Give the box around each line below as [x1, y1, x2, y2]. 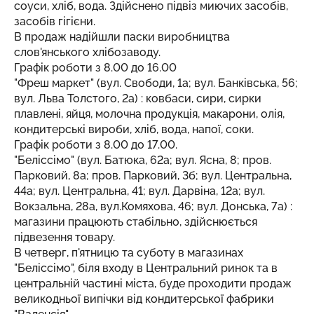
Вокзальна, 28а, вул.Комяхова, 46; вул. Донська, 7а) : [14, 200, 292, 213]
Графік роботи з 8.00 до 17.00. [14, 138, 177, 151]
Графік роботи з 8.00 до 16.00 [14, 61, 177, 74]
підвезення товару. [14, 231, 115, 244]
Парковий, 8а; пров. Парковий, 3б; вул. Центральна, [14, 169, 292, 182]
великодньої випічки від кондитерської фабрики [14, 292, 274, 306]
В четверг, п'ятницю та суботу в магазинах [14, 246, 243, 259]
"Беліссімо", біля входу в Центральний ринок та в [14, 261, 278, 275]
